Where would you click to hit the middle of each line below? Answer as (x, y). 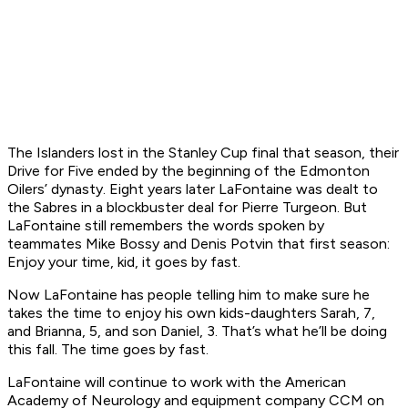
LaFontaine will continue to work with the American (177, 382)
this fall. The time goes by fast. (108, 350)
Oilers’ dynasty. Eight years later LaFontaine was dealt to (193, 189)
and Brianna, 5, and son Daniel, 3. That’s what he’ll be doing (197, 331)
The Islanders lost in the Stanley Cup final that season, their (203, 153)
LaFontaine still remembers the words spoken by (166, 226)
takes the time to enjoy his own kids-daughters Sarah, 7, (191, 313)
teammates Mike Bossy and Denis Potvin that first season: (199, 244)
